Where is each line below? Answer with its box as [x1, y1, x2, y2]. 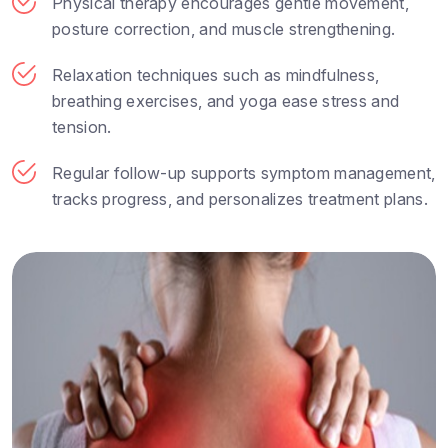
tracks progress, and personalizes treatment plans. [52, 188, 429, 209]
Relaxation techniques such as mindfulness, [52, 64, 380, 85]
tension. [52, 116, 112, 137]
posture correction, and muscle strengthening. [52, 18, 396, 39]
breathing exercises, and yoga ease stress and [52, 90, 400, 111]
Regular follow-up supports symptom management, [52, 162, 436, 183]
